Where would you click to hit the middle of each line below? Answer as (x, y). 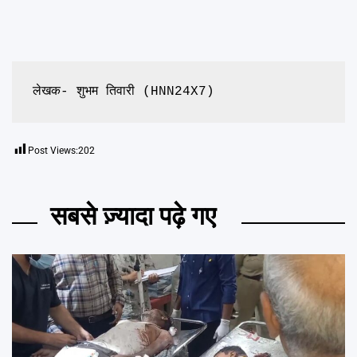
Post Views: (53, 151)
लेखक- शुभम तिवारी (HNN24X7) (123, 92)
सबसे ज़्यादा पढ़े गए (133, 216)
